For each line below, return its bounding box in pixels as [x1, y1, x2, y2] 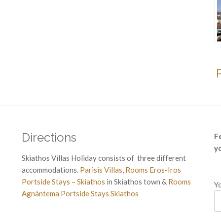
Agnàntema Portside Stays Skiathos [22, 189, 139, 198]
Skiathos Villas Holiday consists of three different [22, 153, 186, 163]
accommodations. [22, 165, 80, 175]
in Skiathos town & [105, 177, 168, 186]
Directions [22, 130, 76, 145]
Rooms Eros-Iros [125, 165, 181, 175]
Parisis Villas [80, 165, 122, 175]
